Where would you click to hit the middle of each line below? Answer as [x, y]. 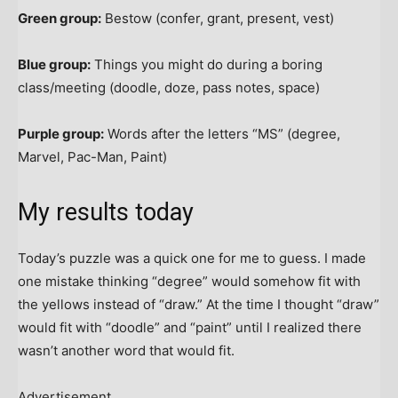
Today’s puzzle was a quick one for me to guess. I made [192, 259]
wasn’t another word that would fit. [126, 351]
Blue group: [54, 65]
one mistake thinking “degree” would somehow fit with [189, 282]
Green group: [60, 19]
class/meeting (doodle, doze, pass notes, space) [169, 88]
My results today [106, 213]
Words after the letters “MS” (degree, [222, 134]
